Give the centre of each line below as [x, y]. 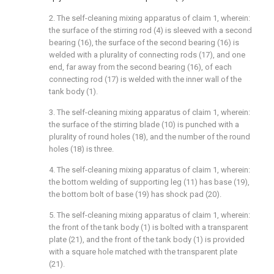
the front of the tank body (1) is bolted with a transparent [149, 227]
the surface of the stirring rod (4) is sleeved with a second [150, 30]
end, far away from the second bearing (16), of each [140, 67]
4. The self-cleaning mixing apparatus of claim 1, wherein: [150, 170]
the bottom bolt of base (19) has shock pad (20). [135, 194]
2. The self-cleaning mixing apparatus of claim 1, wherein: [150, 18]
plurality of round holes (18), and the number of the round [150, 137]
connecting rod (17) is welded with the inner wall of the [145, 79]
